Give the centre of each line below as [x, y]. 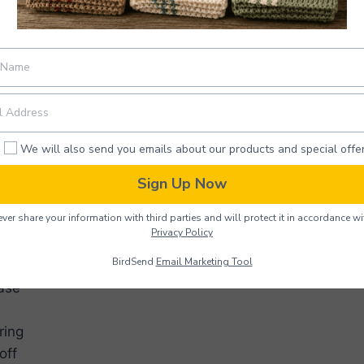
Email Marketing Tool [204, 261]
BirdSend [134, 261]
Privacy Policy [182, 232]
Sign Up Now [182, 184]
